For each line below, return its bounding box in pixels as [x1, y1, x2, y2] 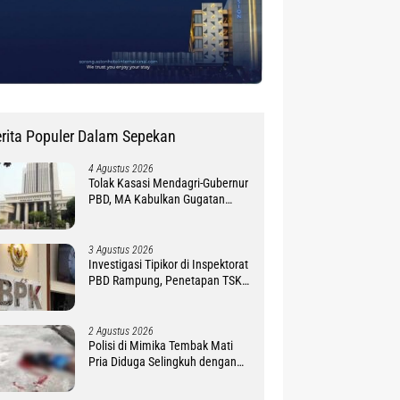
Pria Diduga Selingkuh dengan [88, 354, 237, 370]
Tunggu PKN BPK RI [88, 289, 187, 304]
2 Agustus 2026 [88, 325, 154, 338]
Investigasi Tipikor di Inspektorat [88, 257, 249, 272]
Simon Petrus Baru [88, 208, 181, 223]
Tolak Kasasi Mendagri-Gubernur [88, 176, 249, 191]
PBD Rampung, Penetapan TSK [88, 273, 243, 288]
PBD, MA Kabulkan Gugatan [88, 192, 226, 207]
